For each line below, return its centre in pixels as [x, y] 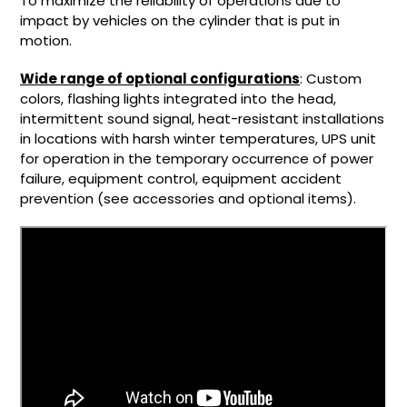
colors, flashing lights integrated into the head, [178, 98]
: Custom [331, 78]
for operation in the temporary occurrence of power [197, 158]
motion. [46, 41]
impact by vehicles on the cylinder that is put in [180, 21]
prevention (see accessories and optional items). [188, 198]
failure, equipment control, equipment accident [181, 178]
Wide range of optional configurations [160, 78]
